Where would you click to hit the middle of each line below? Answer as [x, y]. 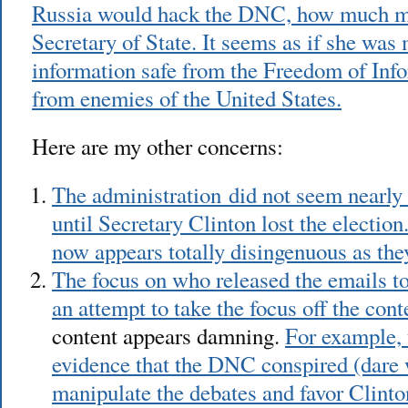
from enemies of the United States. [187, 97]
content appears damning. [168, 335]
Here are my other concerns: [158, 146]
